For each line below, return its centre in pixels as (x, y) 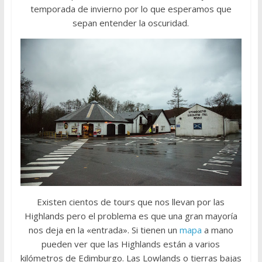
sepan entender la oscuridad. (131, 23)
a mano (218, 230)
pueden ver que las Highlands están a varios (131, 244)
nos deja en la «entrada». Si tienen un (104, 230)
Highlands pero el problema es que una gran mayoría (131, 216)
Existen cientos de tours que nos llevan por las (131, 201)
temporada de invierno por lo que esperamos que (131, 9)
